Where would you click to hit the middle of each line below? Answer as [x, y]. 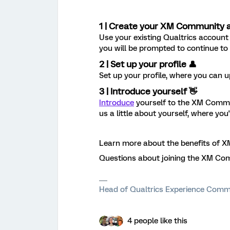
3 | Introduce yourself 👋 [148, 91]
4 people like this [157, 221]
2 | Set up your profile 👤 [148, 64]
